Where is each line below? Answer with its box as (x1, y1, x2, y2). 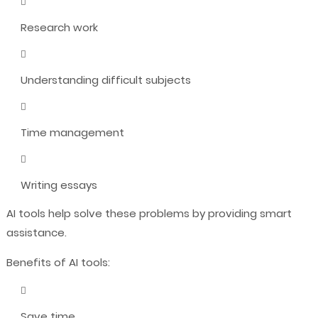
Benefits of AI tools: (6, 254, 110, 270)
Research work (20, 19, 98, 35)
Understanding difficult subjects (20, 72, 191, 87)
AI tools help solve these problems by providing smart (6, 205, 292, 221)
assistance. (6, 224, 67, 240)
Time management (20, 124, 124, 140)
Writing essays (20, 177, 97, 192)
